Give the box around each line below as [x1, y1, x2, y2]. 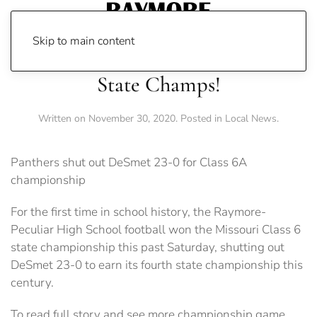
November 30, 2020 [88, 112, 175, 125]
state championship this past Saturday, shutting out [11, 239, 284, 255]
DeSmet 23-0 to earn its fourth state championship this [11, 257, 303, 273]
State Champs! [96, 71, 221, 98]
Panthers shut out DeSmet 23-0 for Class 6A [11, 154, 247, 171]
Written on [38, 112, 88, 125]
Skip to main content [33, 33, 134, 49]
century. [11, 275, 54, 291]
